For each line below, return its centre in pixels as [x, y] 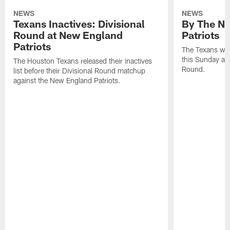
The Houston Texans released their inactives [83, 61]
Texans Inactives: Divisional [79, 24]
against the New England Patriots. [67, 81]
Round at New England [68, 35]
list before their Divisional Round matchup [80, 71]
